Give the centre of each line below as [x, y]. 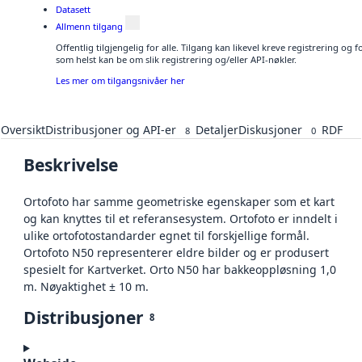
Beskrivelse [71, 164]
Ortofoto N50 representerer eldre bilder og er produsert [176, 252]
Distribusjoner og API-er [111, 129]
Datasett [73, 10]
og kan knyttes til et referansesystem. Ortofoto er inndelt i [181, 218]
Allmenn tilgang [89, 26]
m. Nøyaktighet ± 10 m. [86, 286]
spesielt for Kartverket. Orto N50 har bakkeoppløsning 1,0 [180, 269]
